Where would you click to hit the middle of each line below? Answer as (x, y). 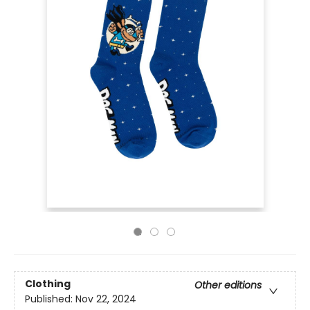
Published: (50, 299)
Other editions (228, 285)
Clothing (48, 284)
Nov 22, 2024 (106, 299)
